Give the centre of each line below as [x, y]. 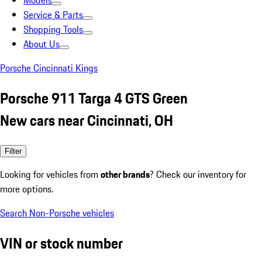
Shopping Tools [53, 29]
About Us [42, 44]
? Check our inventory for [198, 174]
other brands [125, 174]
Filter [13, 151]
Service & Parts [53, 15]
